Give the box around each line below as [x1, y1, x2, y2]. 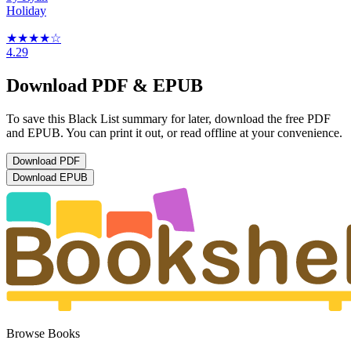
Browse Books [6, 327, 80, 341]
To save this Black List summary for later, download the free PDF [6, 112, 331, 126]
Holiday [6, 4, 46, 18]
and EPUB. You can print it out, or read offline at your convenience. [6, 126, 342, 140]
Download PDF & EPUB [6, 75, 203, 96]
